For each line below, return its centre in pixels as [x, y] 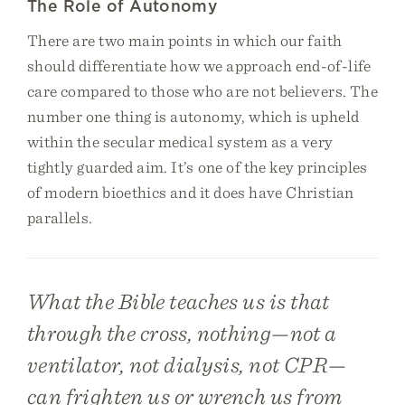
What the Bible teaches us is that [179, 301]
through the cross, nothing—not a [182, 333]
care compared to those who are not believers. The [202, 91]
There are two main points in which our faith [185, 40]
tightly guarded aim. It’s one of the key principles [198, 167]
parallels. [60, 217]
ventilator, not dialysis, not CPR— [187, 364]
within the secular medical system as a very [180, 141]
